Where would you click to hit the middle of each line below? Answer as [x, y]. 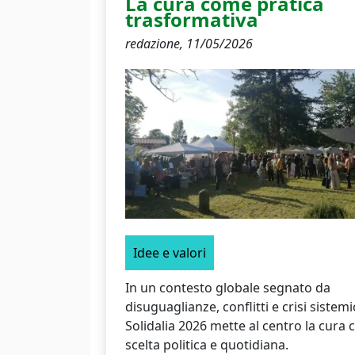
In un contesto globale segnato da [228, 287]
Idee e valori [170, 252]
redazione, [156, 43]
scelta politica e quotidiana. [207, 344]
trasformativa [192, 19]
